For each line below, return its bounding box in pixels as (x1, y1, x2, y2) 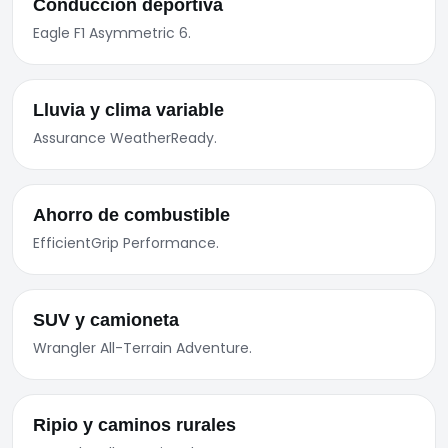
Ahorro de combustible (33, 205, 230, 225)
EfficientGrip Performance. (33, 233, 219, 253)
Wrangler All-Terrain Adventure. (33, 338, 252, 358)
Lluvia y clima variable (33, 100, 224, 120)
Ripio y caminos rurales (33, 415, 236, 435)
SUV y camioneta (33, 310, 179, 330)
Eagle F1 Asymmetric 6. (33, 23, 191, 43)
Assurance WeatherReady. (33, 128, 217, 148)
